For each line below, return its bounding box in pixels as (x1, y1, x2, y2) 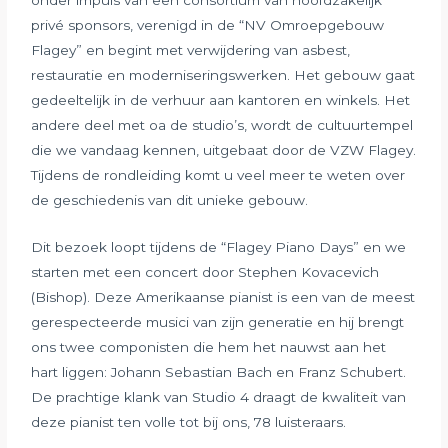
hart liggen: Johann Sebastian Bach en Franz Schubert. (31, 364, 407, 381)
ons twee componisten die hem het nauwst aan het (31, 339, 387, 356)
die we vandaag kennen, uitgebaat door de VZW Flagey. (31, 142, 417, 159)
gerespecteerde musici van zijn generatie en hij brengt (31, 314, 405, 331)
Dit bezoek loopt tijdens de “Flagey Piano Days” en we (31, 239, 407, 256)
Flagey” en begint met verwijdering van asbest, (31, 42, 351, 59)
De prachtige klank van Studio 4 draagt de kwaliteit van (31, 389, 407, 406)
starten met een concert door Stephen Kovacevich (31, 264, 380, 281)
